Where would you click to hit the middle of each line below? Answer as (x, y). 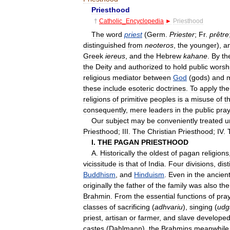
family (177, 185)
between (157, 77)
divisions (200, 164)
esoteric (141, 88)
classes (95, 207)
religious (97, 77)
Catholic (111, 21)
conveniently (177, 120)
